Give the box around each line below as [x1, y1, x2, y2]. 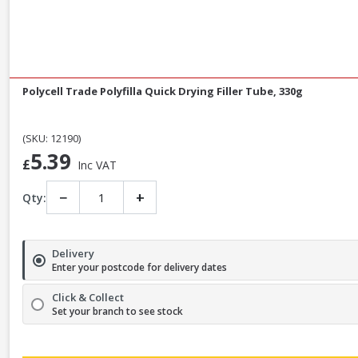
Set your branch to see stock [52, 304, 183, 319]
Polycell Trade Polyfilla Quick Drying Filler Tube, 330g [22, 84, 303, 99]
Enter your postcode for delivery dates [52, 261, 227, 275]
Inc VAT [78, 157, 117, 173]
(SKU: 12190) [22, 131, 81, 146]
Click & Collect [52, 290, 124, 305]
